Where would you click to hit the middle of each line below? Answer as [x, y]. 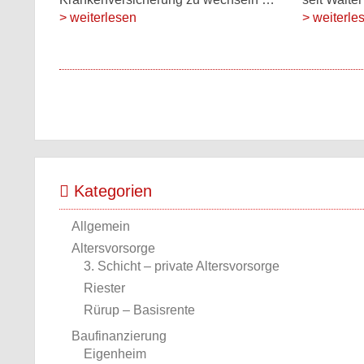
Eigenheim [115, 354]
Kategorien [110, 191]
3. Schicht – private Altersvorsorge [182, 266]
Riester [104, 288]
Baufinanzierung [119, 336]
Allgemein [101, 226]
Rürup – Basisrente [139, 310]
